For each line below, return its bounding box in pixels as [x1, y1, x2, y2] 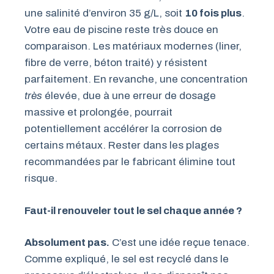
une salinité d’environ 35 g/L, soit [24, 7, 185, 20]
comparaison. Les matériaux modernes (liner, [24, 40, 242, 53]
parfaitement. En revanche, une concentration [24, 73, 248, 86]
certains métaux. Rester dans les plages [24, 139, 219, 152]
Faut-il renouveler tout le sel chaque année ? [24, 204, 242, 217]
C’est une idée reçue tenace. [109, 237, 250, 249]
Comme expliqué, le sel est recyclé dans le [24, 253, 229, 265]
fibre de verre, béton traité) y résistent [24, 57, 207, 69]
